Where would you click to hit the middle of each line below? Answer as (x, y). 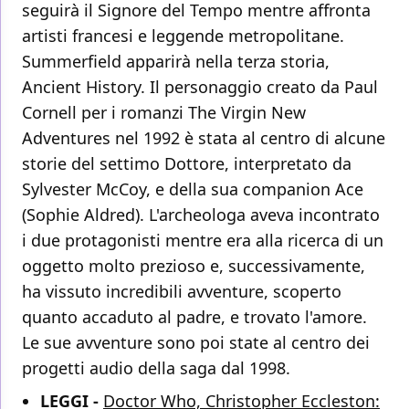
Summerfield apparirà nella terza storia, (176, 62)
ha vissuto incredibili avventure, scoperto (182, 292)
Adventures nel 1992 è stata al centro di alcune (204, 138)
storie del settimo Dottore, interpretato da (187, 164)
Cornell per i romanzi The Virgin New (164, 113)
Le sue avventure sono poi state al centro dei (196, 343)
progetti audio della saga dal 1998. (156, 368)
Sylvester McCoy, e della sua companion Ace (193, 189)
